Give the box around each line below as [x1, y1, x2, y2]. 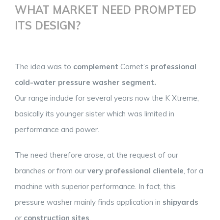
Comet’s [118, 61, 151, 71]
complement [73, 61, 118, 71]
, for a [184, 165, 203, 175]
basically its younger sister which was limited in [15, 109, 174, 118]
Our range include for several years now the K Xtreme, [15, 93, 199, 103]
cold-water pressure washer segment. [15, 77, 156, 87]
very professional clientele [87, 165, 184, 175]
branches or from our [15, 165, 87, 175]
